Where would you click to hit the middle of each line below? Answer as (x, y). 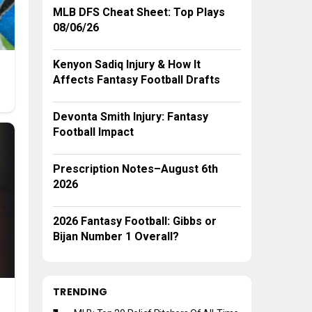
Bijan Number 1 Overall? (116, 237)
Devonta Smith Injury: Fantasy (131, 117)
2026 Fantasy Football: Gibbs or (135, 221)
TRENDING (80, 292)
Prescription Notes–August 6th (135, 169)
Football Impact (93, 132)
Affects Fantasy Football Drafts (136, 80)
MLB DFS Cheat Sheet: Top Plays (139, 13)
